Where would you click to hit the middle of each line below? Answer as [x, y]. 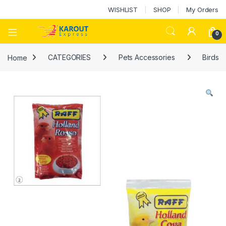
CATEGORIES [69, 58]
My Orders [202, 9]
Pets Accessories [147, 58]
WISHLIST [123, 9]
